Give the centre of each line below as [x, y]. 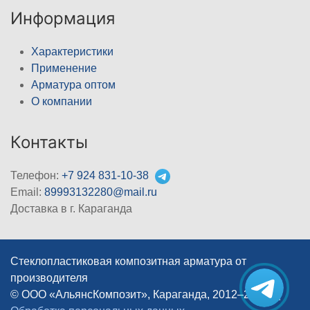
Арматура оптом [73, 84]
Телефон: [36, 175]
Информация [63, 18]
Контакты [49, 142]
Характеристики [72, 51]
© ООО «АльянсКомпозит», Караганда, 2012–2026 [141, 294]
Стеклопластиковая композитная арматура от [128, 261]
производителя [49, 277]
